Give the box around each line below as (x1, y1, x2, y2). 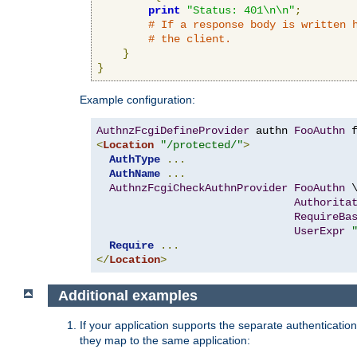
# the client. (148, 32, 231, 45)
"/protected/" (160, 138, 243, 151)
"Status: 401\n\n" (186, 3, 295, 17)
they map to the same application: (80, 334, 250, 347)
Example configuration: (80, 92, 195, 106)
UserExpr (294, 224, 345, 237)
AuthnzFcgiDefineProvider (96, 124, 249, 137)
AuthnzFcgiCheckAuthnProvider (109, 181, 288, 194)
